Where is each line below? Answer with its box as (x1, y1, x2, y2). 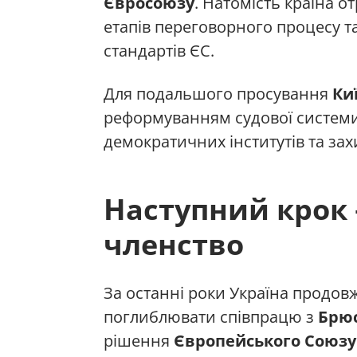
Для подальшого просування (104, 82, 332, 104)
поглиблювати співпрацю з (104, 305, 318, 328)
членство (104, 224, 244, 264)
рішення (104, 329, 174, 351)
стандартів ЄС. (104, 39, 214, 61)
